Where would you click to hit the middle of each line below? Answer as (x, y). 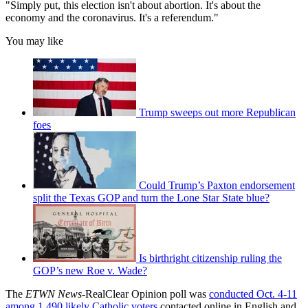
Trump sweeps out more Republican (217, 113)
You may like (34, 41)
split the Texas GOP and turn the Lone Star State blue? (151, 198)
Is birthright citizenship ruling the (210, 258)
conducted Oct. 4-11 (253, 294)
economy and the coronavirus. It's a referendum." (112, 18)
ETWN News (54, 294)
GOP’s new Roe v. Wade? (90, 271)
